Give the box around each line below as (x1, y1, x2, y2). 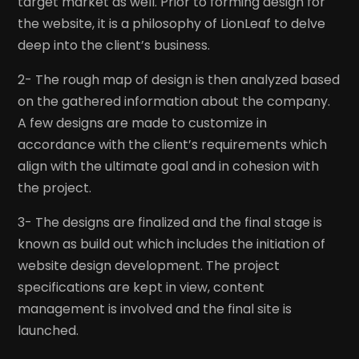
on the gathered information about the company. (18, 91, 331, 111)
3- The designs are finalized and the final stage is (18, 212, 323, 232)
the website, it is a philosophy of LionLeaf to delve (18, 14, 326, 33)
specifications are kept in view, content (18, 277, 265, 296)
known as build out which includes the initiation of (18, 234, 326, 253)
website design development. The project (18, 256, 280, 275)
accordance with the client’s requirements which (18, 135, 328, 154)
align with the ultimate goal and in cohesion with (18, 156, 320, 175)
